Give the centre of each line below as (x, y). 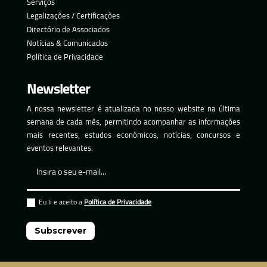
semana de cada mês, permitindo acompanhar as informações (133, 121)
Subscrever (61, 230)
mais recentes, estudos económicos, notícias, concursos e (133, 134)
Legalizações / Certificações (73, 15)
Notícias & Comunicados (67, 43)
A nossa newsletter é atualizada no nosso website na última (133, 108)
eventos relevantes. (60, 148)
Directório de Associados (68, 29)
